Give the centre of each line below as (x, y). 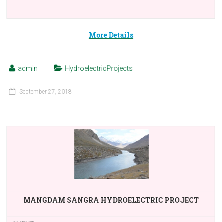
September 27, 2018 (46, 92)
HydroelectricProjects (99, 68)
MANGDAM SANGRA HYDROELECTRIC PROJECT (111, 200)
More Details (111, 35)
